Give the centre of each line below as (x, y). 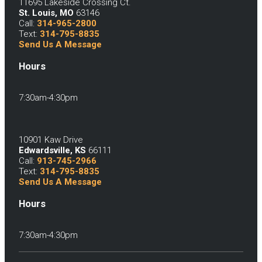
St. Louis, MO (46, 13)
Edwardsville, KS (52, 151)
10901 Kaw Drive (51, 140)
